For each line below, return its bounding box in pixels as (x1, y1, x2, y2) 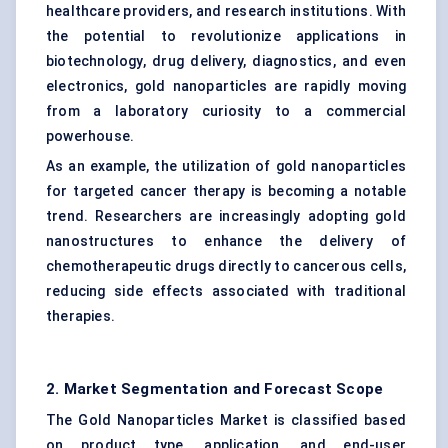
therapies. (46, 308, 115, 325)
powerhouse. (46, 128, 135, 145)
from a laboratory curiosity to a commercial (46, 103, 406, 120)
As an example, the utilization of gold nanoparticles (46, 158, 406, 175)
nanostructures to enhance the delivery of (46, 233, 406, 250)
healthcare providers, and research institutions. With (46, 3, 406, 20)
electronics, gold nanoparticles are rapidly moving (46, 78, 406, 95)
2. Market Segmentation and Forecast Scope (46, 380, 384, 399)
